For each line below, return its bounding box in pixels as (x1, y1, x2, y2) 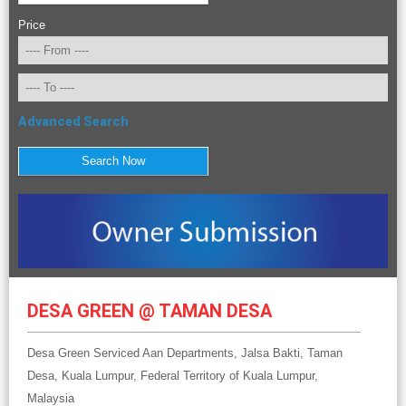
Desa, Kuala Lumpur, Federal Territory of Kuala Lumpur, (27, 369, 318, 383)
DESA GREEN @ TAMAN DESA (27, 300, 272, 323)
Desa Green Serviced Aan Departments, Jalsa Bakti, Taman (27, 346, 343, 361)
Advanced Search (18, 114, 129, 130)
